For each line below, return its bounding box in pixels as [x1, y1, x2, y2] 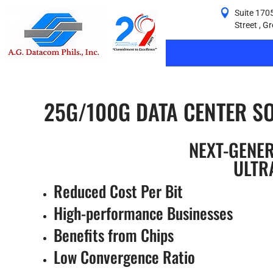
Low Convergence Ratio [54, 245, 195, 269]
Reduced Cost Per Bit [54, 179, 183, 203]
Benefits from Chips [54, 223, 174, 247]
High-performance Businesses [54, 201, 233, 225]
